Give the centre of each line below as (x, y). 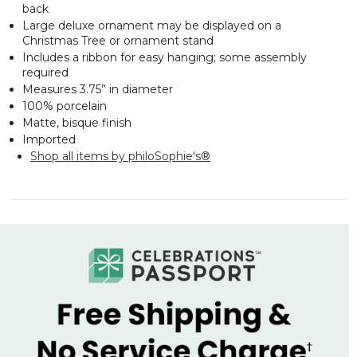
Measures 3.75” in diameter (98, 89)
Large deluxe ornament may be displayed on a (152, 25)
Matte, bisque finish (77, 122)
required (45, 72)
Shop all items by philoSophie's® (120, 156)
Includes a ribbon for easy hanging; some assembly (165, 57)
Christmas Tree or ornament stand (118, 40)
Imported (49, 139)
